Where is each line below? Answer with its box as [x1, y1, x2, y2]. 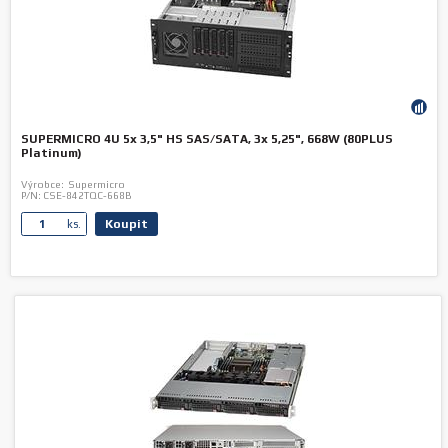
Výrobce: [21, 179, 64, 190]
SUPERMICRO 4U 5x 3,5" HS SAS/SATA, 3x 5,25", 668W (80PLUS [21, 132, 393, 146]
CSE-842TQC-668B [41, 190, 132, 201]
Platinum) [21, 146, 82, 160]
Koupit [105, 217, 148, 231]
